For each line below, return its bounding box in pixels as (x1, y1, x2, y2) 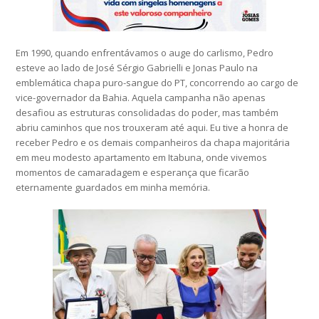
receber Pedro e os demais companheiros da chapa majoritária (16, 136, 291, 150)
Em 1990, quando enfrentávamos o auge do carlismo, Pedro (16, 46, 274, 60)
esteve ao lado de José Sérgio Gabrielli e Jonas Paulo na (16, 61, 258, 75)
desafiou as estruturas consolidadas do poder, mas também (16, 106, 279, 120)
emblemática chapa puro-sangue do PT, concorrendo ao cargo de (16, 76, 299, 90)
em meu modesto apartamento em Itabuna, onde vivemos (16, 151, 268, 164)
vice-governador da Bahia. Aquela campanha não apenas (16, 91, 266, 105)
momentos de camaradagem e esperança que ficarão (16, 166, 250, 179)
